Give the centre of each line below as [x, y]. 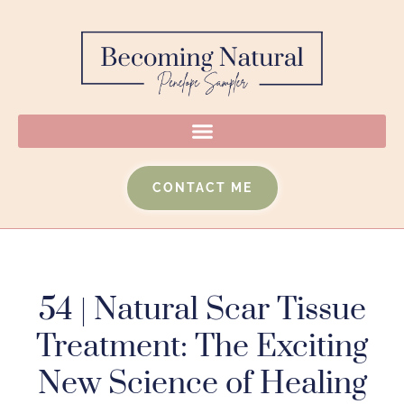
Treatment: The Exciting [202, 348]
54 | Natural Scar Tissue [202, 311]
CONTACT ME [202, 188]
